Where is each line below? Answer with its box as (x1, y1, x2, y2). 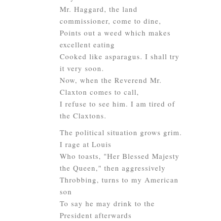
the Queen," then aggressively (60, 163, 166, 173)
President (60, 210, 95, 220)
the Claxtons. (60, 110, 107, 120)
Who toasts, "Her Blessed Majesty (60, 151, 180, 161)
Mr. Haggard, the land (60, 4, 138, 14)
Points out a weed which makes (60, 28, 171, 37)
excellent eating (60, 39, 115, 49)
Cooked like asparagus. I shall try (60, 51, 180, 61)
